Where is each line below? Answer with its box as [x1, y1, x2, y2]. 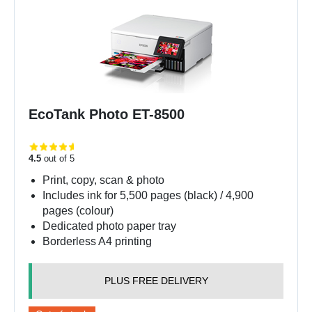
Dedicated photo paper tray [42, 220, 176, 232]
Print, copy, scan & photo [42, 174, 164, 186]
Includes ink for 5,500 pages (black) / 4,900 [42, 189, 253, 201]
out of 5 [41, 153, 75, 164]
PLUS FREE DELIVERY [104, 275, 208, 286]
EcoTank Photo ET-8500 [29, 107, 185, 122]
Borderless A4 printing [42, 235, 152, 247]
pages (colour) [42, 205, 114, 217]
